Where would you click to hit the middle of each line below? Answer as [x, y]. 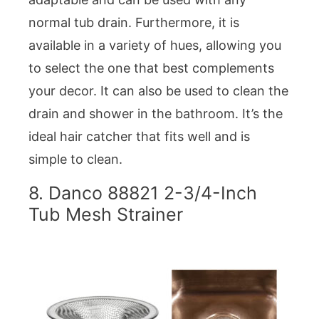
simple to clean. [75, 159]
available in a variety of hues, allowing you [155, 46]
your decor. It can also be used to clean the [158, 91]
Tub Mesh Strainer [106, 215]
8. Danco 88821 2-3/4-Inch [143, 193]
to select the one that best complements [151, 68]
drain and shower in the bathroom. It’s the [156, 114]
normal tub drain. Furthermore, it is [134, 23]
